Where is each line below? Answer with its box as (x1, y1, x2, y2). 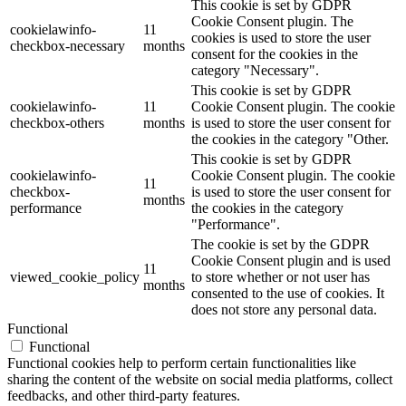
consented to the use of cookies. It (191, 285, 384, 301)
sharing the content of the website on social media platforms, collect (7, 371, 392, 387)
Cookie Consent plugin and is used (191, 252, 391, 268)
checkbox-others (10, 114, 104, 130)
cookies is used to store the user (191, 29, 371, 45)
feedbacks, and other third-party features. (7, 387, 240, 403)
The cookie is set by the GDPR (191, 236, 370, 252)
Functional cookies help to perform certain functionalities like (7, 354, 356, 371)
